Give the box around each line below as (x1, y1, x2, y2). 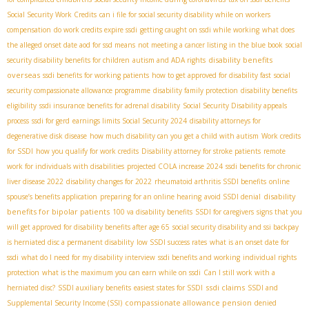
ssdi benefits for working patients (43, 70, 149, 80)
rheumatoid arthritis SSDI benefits (154, 176, 266, 186)
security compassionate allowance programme (7, 85, 150, 95)
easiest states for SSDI (134, 282, 203, 292)
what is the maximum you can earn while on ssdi (42, 267, 201, 277)
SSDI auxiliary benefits (58, 282, 131, 292)
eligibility (7, 100, 37, 110)
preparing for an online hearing (100, 191, 201, 201)
